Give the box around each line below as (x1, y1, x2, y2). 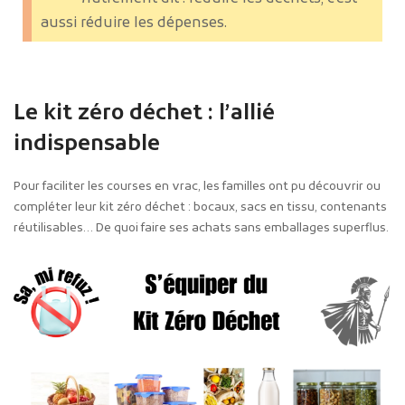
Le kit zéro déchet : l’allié (14, 99, 275, 127)
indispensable (14, 130, 160, 158)
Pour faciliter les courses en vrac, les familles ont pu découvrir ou (14, 178, 381, 194)
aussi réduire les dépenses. (41, 14, 227, 33)
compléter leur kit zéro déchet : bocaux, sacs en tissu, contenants (14, 199, 387, 215)
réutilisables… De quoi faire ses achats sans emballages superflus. (14, 220, 389, 236)
